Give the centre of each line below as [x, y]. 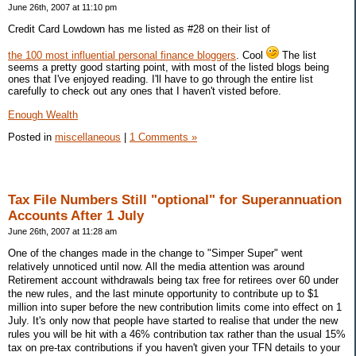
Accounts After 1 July [76, 216]
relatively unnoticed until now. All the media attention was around [156, 266]
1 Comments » [163, 137]
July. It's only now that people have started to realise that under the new [173, 320]
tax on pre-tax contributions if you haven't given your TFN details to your [174, 347]
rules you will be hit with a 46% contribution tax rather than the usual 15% [177, 334]
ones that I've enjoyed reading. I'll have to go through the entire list [161, 79]
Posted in [31, 137]
